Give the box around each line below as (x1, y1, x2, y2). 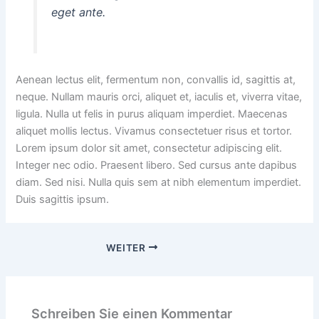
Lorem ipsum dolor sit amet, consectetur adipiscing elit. (16, 141, 283, 155)
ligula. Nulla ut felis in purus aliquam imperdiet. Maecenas (16, 107, 288, 120)
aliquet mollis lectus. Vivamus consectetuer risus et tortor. (16, 124, 293, 137)
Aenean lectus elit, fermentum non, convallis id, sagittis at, (16, 73, 296, 86)
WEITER (105, 241, 149, 253)
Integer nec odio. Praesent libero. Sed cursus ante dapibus (16, 158, 298, 172)
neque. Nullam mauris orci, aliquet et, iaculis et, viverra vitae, (16, 90, 303, 103)
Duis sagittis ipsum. (16, 192, 110, 206)
